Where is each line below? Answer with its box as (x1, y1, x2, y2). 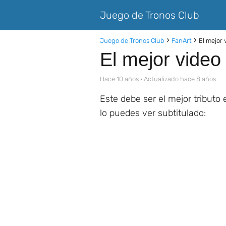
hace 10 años (104, 75, 139, 83)
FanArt (172, 37, 192, 44)
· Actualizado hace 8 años (139, 75, 216, 83)
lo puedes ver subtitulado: (100, 107, 206, 119)
